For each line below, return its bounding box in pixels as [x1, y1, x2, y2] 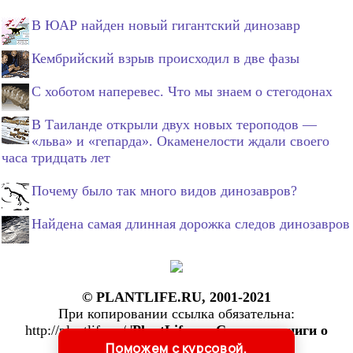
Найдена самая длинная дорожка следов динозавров [32, 216, 350, 232]
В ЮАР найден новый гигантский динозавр [32, 17, 300, 34]
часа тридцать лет [2, 150, 110, 166]
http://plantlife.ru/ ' [25, 322, 132, 339]
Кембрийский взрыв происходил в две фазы [32, 50, 299, 67]
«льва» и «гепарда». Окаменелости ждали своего [32, 133, 329, 150]
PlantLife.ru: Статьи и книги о [132, 322, 328, 339]
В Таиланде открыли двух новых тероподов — [32, 117, 317, 133]
